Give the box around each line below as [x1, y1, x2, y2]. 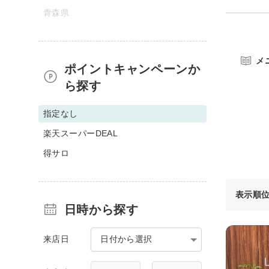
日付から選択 [100, 234, 153, 244]
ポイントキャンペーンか [64, 62, 201, 76]
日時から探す [64, 202, 139, 216]
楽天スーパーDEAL [43, 128, 118, 138]
